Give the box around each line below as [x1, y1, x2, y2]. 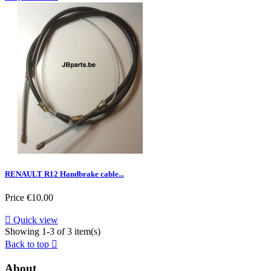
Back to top [5, 239, 51, 250]
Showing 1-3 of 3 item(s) [5, 226, 100, 237]
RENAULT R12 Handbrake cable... [5, 169, 124, 179]
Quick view [11, 215, 58, 226]
